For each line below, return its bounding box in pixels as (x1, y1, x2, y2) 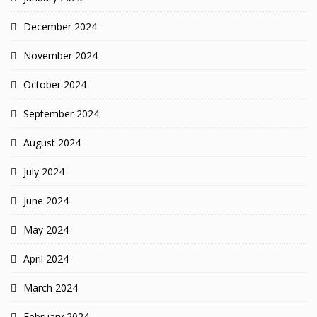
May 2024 (23, 223, 69, 237)
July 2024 (23, 165, 64, 179)
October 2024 (23, 78, 86, 92)
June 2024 (23, 194, 69, 208)
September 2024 (23, 107, 99, 121)
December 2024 (23, 20, 97, 34)
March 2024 (23, 281, 78, 295)
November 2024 (23, 49, 98, 63)
